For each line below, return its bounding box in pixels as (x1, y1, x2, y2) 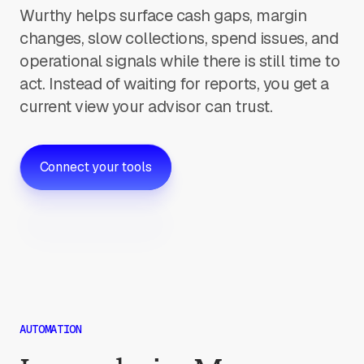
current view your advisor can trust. (19, 96, 272, 117)
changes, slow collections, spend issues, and (19, 28, 338, 49)
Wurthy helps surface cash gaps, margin (19, 5, 306, 26)
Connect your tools (39, 158, 152, 175)
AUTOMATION (19, 322, 82, 336)
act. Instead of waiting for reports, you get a (19, 73, 328, 94)
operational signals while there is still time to (19, 50, 340, 71)
